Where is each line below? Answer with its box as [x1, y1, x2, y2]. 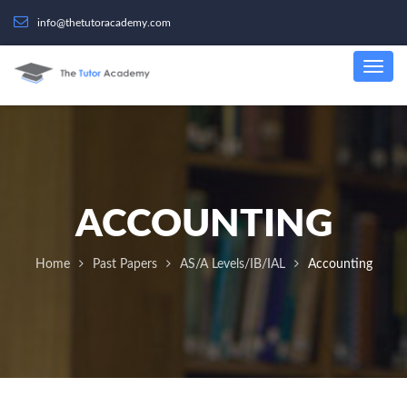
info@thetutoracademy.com [37, 17, 171, 28]
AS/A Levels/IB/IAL [179, 258, 285, 271]
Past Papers [92, 258, 157, 271]
